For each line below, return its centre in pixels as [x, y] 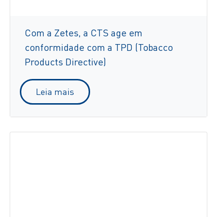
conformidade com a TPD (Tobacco [99, 47]
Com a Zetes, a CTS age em [84, 33]
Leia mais [55, 92]
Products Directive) [65, 62]
